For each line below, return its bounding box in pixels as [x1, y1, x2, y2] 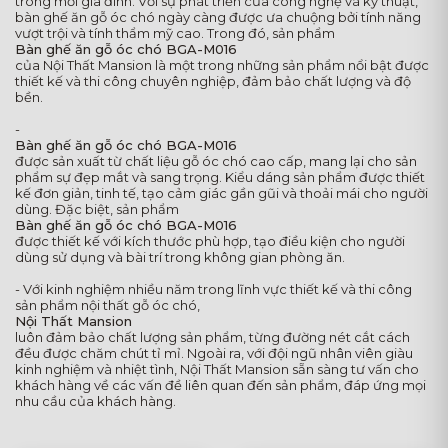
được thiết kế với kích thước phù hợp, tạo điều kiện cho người [15, 232, 405, 249]
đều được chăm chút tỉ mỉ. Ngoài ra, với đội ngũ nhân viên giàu [15, 344, 413, 361]
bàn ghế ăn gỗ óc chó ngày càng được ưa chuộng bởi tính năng [15, 8, 421, 25]
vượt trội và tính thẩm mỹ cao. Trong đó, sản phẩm [15, 24, 335, 41]
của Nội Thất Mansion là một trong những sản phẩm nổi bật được [15, 56, 429, 73]
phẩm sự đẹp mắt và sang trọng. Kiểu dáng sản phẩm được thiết [15, 168, 425, 185]
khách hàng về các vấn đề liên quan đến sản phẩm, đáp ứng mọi [15, 376, 426, 393]
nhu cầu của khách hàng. [15, 392, 176, 409]
